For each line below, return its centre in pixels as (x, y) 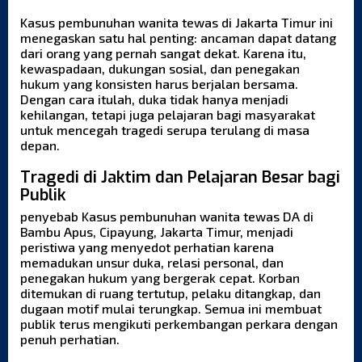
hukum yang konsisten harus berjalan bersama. (159, 84)
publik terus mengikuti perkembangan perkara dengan (179, 324)
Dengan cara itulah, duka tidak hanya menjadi (154, 99)
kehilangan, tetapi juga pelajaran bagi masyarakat (168, 115)
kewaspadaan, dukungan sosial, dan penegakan (160, 69)
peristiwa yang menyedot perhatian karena (147, 247)
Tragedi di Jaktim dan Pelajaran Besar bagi (180, 178)
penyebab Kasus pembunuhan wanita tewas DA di (167, 217)
